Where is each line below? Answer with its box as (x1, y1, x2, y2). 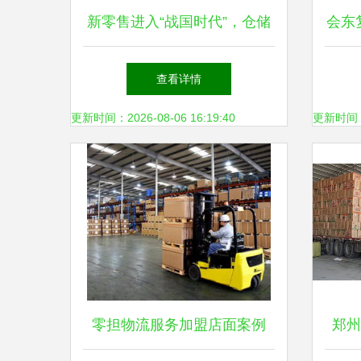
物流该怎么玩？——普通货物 (85, 62, 273, 78)
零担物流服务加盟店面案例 (92, 317, 266, 333)
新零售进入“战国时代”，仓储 (87, 14, 271, 30)
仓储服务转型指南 (121, 110, 237, 127)
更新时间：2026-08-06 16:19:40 (71, 111, 235, 124)
